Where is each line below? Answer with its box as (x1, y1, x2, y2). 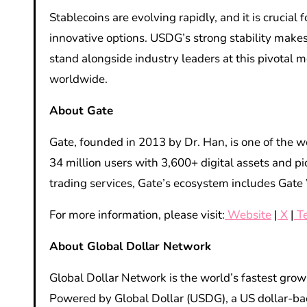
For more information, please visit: (49, 207, 225, 223)
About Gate (49, 103, 113, 119)
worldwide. (49, 71, 108, 88)
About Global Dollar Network (49, 238, 211, 255)
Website (228, 207, 271, 223)
